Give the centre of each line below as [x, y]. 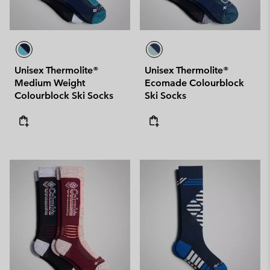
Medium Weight [50, 83]
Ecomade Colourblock [194, 83]
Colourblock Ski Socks [64, 96]
